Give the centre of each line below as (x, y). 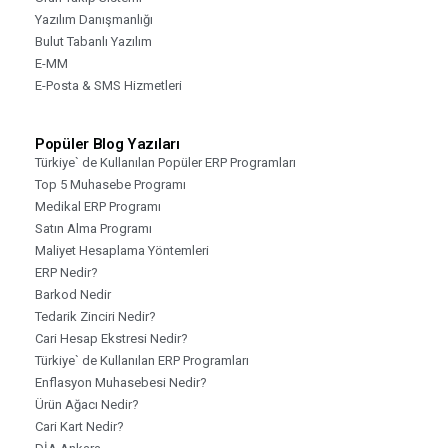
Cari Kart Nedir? (79, 426)
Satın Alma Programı (93, 228)
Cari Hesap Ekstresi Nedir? (111, 338)
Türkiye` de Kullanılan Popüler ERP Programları (165, 162)
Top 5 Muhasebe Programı (110, 184)
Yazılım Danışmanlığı (94, 19)
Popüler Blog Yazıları (107, 143)
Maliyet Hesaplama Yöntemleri (122, 250)
